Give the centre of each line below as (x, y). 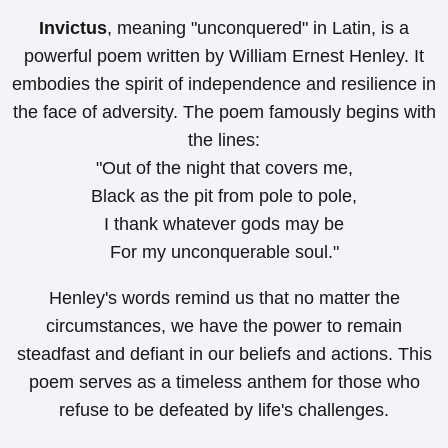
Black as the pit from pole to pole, (224, 196)
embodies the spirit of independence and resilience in (224, 84)
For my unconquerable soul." (224, 252)
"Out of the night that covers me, (224, 168)
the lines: (224, 140)
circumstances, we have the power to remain (224, 326)
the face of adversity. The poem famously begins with (224, 112)
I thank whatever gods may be (224, 224)
